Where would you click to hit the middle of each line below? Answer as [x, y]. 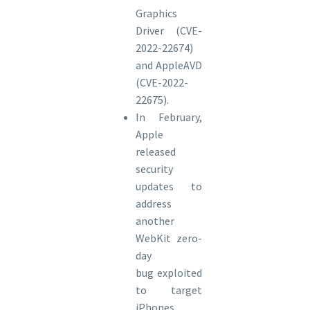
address [154, 204]
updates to [169, 186]
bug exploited [169, 273]
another [155, 221]
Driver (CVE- [169, 31]
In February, [169, 117]
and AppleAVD [169, 65]
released [156, 152]
